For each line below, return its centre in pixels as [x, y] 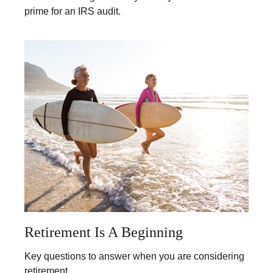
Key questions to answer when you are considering [134, 256]
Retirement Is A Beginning [104, 232]
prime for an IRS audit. [73, 11]
